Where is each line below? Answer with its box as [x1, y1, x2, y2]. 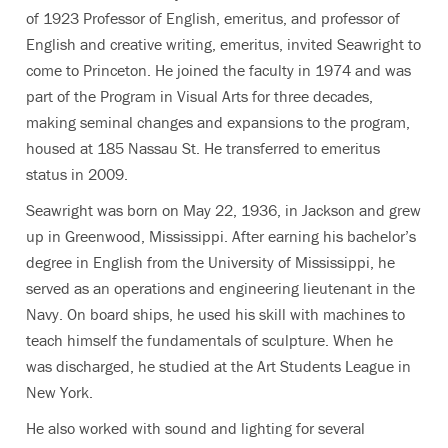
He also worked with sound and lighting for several [26, 417, 365, 438]
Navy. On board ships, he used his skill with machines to [26, 303, 405, 324]
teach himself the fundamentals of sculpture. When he [26, 329, 393, 350]
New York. [26, 381, 93, 402]
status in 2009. [26, 163, 128, 184]
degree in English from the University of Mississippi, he [26, 251, 395, 272]
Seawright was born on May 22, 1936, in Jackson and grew [26, 199, 421, 220]
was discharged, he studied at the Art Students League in [26, 355, 411, 376]
